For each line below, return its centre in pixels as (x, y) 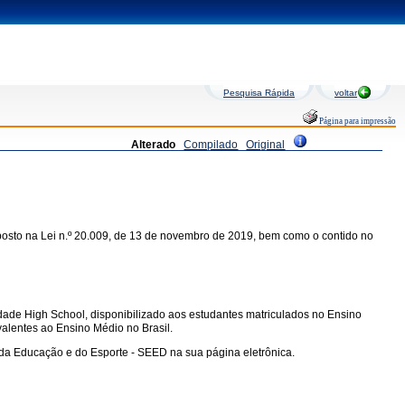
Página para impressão (357, 121)
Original (266, 145)
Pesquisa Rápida (259, 93)
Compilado (211, 145)
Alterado (154, 145)
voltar (346, 93)
